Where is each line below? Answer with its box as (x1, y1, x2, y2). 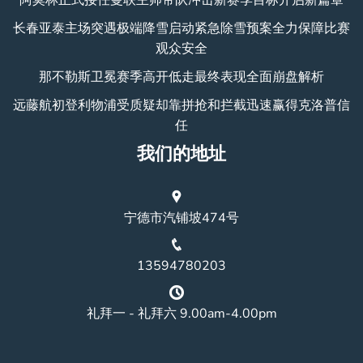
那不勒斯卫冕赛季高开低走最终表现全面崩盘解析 (39, 67, 324, 86)
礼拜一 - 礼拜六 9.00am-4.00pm (86, 304, 277, 322)
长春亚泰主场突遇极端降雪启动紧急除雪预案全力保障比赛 (13, 19, 350, 37)
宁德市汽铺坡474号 (124, 208, 239, 227)
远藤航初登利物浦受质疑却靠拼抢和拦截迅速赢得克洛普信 (13, 96, 350, 114)
